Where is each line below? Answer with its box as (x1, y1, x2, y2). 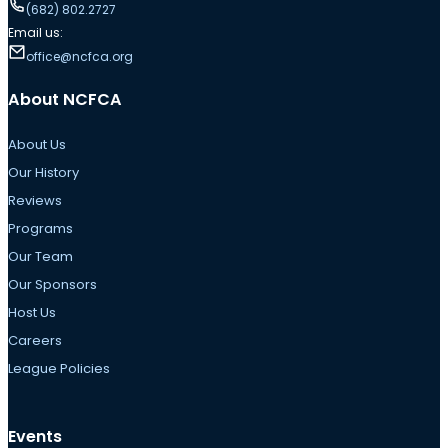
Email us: (8, 23, 63, 41)
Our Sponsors (8, 275, 97, 295)
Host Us (8, 303, 56, 323)
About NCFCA (8, 87, 122, 111)
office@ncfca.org (26, 47, 133, 65)
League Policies (8, 359, 110, 379)
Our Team (8, 247, 73, 267)
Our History (8, 163, 79, 183)
